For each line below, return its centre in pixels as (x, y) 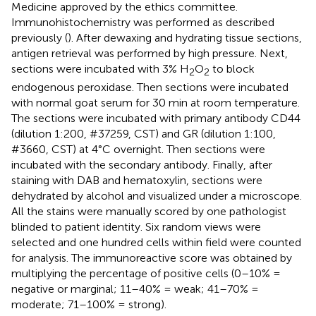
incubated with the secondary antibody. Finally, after (142, 164)
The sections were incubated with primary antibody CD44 (156, 118)
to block (232, 68)
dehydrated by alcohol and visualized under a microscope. (157, 195)
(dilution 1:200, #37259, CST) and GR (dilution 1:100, (144, 133)
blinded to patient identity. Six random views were (136, 226)
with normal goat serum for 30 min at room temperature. (156, 102)
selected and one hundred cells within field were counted (156, 242)
